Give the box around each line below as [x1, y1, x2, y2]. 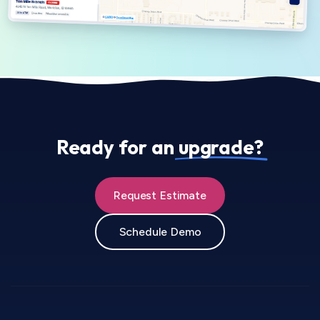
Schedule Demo [119, 225, 201, 239]
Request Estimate [114, 189, 206, 203]
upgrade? [179, 134, 264, 160]
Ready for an [56, 134, 179, 160]
